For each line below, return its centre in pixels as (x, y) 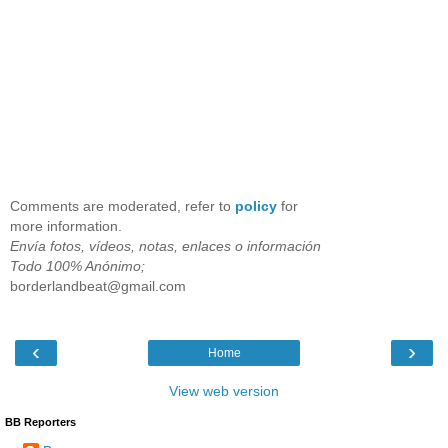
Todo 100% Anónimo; (77, 266)
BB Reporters (40, 422)
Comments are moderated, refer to (122, 206)
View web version (224, 391)
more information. (66, 226)
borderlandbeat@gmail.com (98, 286)
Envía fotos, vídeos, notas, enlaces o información (165, 246)
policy (256, 206)
